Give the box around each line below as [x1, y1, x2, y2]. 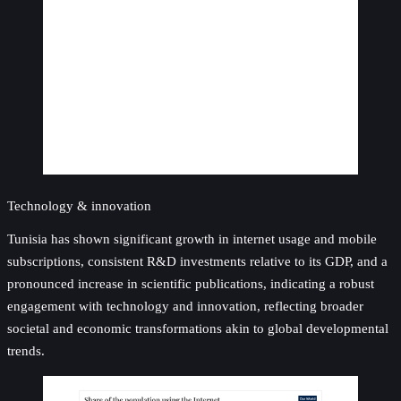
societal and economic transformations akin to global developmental [7, 320, 388, 337]
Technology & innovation [7, 197, 151, 213]
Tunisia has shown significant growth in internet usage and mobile [7, 231, 377, 247]
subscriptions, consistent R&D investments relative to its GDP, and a [7, 253, 388, 269]
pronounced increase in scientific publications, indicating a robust [7, 276, 374, 292]
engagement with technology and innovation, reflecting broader [7, 298, 363, 314]
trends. [7, 343, 45, 359]
